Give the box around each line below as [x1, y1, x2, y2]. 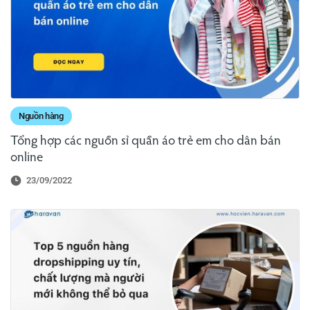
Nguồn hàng [19, 111, 64, 122]
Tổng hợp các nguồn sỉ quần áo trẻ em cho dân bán [10, 135, 281, 149]
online [10, 152, 43, 165]
